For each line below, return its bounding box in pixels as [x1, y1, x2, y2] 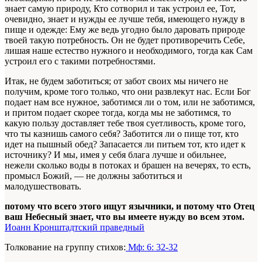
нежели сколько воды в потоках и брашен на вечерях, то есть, [5, 160, 251, 170]
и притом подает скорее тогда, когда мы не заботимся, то [5, 107, 231, 118]
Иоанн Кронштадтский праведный [5, 222, 144, 232]
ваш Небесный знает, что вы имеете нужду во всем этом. [5, 211, 244, 222]
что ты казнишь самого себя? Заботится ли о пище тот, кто [5, 128, 239, 139]
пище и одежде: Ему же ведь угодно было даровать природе [5, 24, 245, 35]
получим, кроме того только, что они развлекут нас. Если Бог [5, 86, 251, 96]
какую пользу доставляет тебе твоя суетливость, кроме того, [5, 118, 246, 128]
